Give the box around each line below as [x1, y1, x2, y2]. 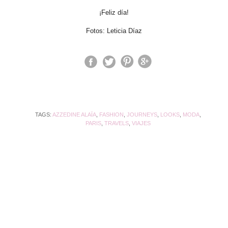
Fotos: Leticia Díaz [85, 26, 142, 35]
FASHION [99, 111, 124, 118]
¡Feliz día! [99, 8, 129, 16]
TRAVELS [104, 120, 129, 126]
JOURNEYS [126, 111, 157, 118]
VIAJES [131, 120, 151, 126]
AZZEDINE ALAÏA [52, 111, 96, 118]
